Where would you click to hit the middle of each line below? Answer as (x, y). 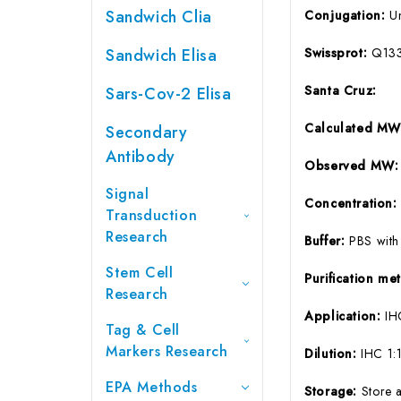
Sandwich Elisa (162, 55)
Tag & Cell (143, 329)
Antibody (141, 156)
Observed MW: (352, 165)
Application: (345, 316)
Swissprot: (338, 52)
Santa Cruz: (341, 90)
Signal (128, 193)
